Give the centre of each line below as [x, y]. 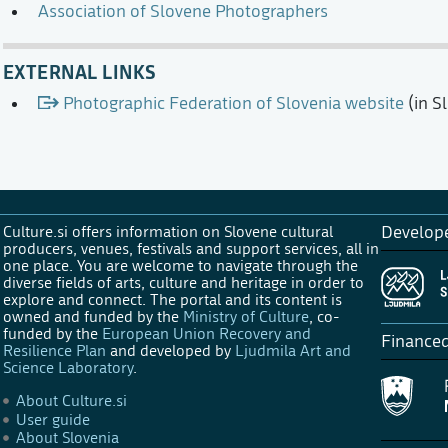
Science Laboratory [67, 368]
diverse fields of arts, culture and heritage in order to [183, 283]
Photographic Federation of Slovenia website [234, 103]
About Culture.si [72, 401]
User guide [53, 419]
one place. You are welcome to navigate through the [180, 266]
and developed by [170, 351]
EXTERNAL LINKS [79, 71]
